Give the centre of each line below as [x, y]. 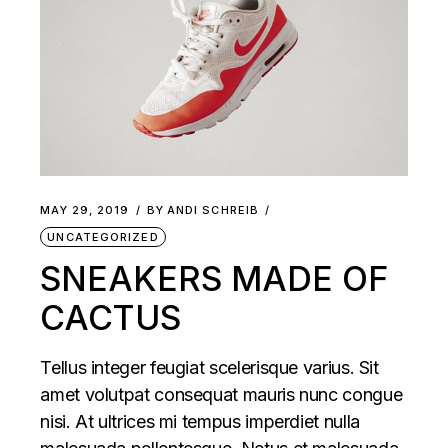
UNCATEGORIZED [103, 237]
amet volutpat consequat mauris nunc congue [221, 395]
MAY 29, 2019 [85, 210]
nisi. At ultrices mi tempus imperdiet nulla [200, 422]
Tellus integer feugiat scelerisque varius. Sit [209, 368]
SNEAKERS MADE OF [214, 279]
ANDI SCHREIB [213, 210]
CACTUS [111, 318]
